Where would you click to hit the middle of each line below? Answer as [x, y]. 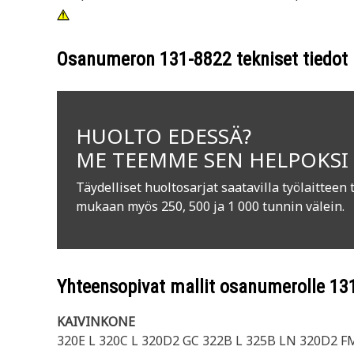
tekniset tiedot [290, 59]
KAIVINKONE [96, 322]
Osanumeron [108, 59]
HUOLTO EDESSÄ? [164, 136]
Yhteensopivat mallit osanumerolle [193, 287]
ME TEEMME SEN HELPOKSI [212, 160]
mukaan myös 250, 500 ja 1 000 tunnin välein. [210, 206]
